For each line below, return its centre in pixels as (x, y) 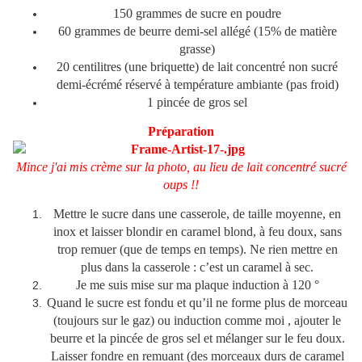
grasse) (197, 49)
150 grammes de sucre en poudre (197, 14)
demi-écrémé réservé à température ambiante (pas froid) (197, 85)
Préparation (181, 132)
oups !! (181, 185)
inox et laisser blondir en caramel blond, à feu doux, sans (197, 232)
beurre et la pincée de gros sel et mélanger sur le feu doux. (197, 339)
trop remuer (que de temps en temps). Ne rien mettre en (197, 250)
